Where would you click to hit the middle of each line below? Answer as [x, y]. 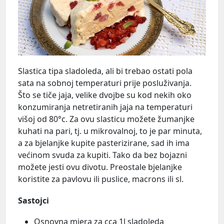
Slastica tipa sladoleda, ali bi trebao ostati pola [105, 71]
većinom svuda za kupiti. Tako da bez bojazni [102, 155]
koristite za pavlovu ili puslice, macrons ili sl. [101, 179]
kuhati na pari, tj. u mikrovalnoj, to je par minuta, [110, 131]
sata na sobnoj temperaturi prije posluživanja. [105, 83]
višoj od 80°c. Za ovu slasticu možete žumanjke [106, 119]
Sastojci [33, 201]
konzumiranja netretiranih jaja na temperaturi [105, 107]
